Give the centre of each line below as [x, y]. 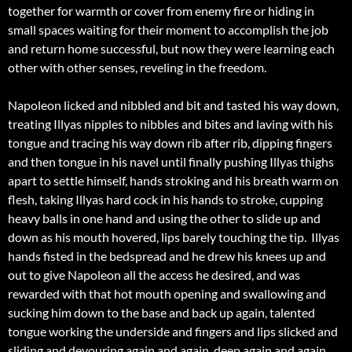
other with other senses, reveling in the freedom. [137, 68]
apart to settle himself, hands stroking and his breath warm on [173, 181]
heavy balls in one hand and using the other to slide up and [164, 218]
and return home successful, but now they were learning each [171, 49]
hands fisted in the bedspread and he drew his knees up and [167, 256]
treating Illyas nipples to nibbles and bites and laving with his [170, 124]
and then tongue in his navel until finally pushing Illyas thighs [171, 162]
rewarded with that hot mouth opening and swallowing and [167, 294]
